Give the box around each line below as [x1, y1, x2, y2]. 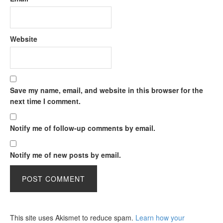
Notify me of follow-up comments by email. [10, 122, 155, 133]
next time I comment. [10, 96, 81, 106]
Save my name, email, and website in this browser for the [10, 85, 203, 95]
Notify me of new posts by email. [10, 149, 121, 160]
